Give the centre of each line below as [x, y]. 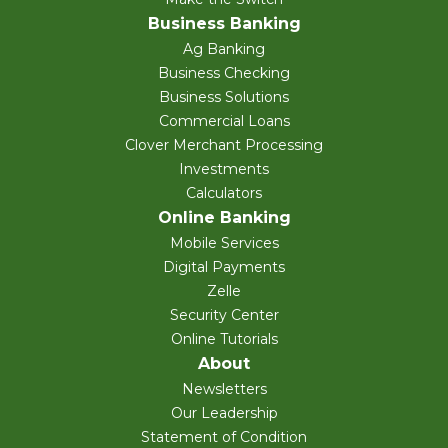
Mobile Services [224, 243]
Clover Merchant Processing [224, 145]
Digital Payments [224, 267]
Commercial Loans [224, 121]
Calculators [224, 193]
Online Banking [224, 218]
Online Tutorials [224, 339]
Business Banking [224, 24]
